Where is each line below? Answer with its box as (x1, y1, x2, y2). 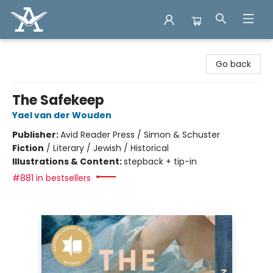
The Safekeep (12, 91, 104, 110)
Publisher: (12, 129, 60, 141)
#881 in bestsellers (12, 172, 91, 184)
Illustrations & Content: (12, 155, 124, 168)
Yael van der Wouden (12, 109, 112, 121)
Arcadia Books (9, 44, 68, 57)
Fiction (12, 142, 44, 154)
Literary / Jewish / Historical (53, 142, 169, 154)
